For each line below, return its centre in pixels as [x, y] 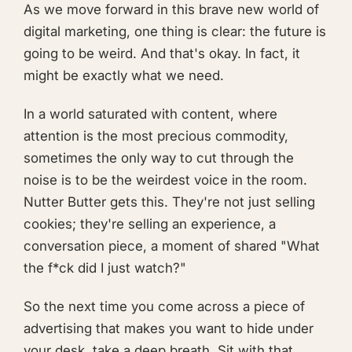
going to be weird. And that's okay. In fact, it [162, 53]
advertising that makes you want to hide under [169, 329]
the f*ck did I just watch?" [105, 268]
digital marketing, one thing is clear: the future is [175, 31]
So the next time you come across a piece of [164, 307]
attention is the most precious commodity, [156, 136]
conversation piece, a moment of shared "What [172, 246]
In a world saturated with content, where [150, 114]
